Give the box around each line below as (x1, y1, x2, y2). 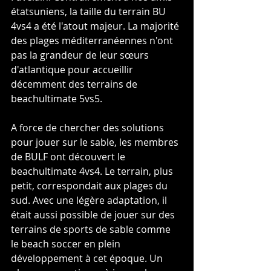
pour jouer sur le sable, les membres (11, 135, 181, 149)
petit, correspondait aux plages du (11, 179, 170, 193)
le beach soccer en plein (11, 237, 123, 251)
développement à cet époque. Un (11, 252, 165, 266)
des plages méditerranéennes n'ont (11, 34, 175, 48)
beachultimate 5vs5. (11, 92, 102, 106)
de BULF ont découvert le (11, 150, 128, 164)
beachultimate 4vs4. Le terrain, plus (11, 165, 175, 178)
